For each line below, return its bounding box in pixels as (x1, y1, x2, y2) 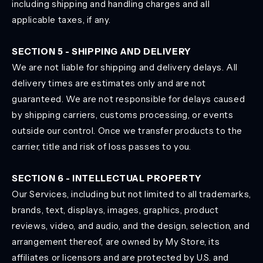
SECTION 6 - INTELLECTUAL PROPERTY (12, 173, 202, 184)
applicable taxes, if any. (12, 14, 112, 25)
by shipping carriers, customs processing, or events (12, 109, 234, 120)
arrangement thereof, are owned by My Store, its (12, 236, 220, 247)
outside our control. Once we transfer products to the (12, 125, 242, 136)
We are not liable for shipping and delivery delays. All (12, 62, 238, 73)
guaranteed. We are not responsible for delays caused (12, 93, 245, 104)
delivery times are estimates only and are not (12, 77, 207, 89)
